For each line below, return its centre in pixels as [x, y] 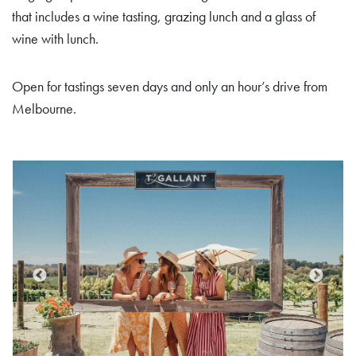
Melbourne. [44, 108]
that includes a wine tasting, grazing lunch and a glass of [164, 17]
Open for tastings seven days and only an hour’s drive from [170, 86]
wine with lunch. [55, 39]
